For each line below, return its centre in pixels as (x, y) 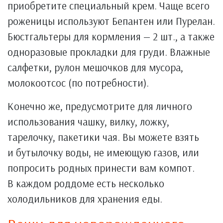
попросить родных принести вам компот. (101, 167)
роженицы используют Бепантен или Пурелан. (111, 21)
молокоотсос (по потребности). (78, 82)
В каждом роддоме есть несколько (86, 183)
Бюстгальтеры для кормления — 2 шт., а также (111, 36)
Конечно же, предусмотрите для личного (100, 106)
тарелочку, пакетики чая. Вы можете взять (103, 137)
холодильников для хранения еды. (85, 198)
